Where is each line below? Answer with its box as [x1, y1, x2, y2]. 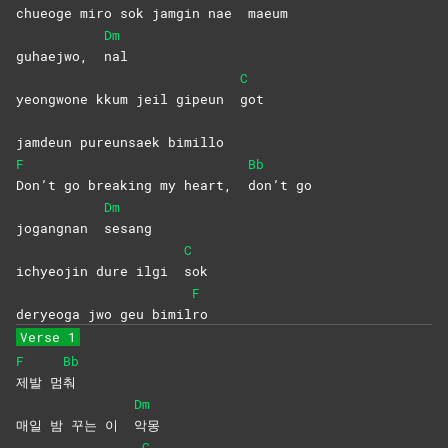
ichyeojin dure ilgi [16, 262, 184, 281]
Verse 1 [20, 328, 76, 347]
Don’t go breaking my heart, [16, 176, 248, 195]
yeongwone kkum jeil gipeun [16, 90, 240, 109]
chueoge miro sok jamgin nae [16, 4, 248, 23]
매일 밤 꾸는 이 [16, 416, 134, 435]
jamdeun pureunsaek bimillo [16, 133, 224, 152]
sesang [104, 219, 152, 238]
